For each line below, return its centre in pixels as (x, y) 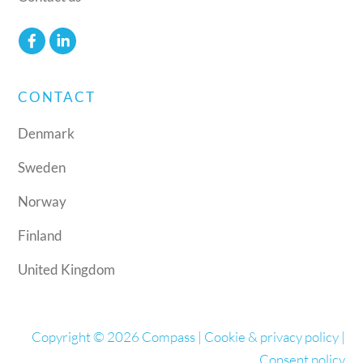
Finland (41, 236)
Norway (43, 202)
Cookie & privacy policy (271, 337)
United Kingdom (67, 270)
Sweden (42, 168)
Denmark (47, 134)
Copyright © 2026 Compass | (117, 337)
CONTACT (57, 97)
